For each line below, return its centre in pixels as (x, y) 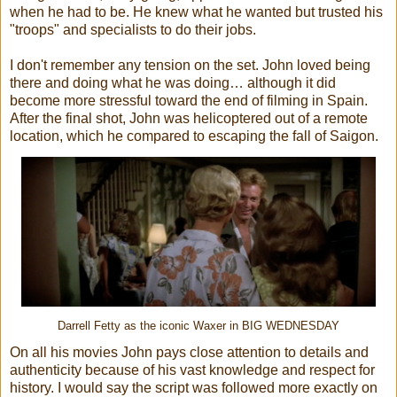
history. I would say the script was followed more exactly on (194, 387)
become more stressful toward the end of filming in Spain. (189, 100)
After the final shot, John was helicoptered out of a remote (189, 118)
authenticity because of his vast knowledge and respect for (192, 370)
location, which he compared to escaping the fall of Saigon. (194, 136)
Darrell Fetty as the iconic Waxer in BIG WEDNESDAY (198, 326)
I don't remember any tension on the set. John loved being (190, 65)
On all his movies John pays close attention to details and (189, 352)
